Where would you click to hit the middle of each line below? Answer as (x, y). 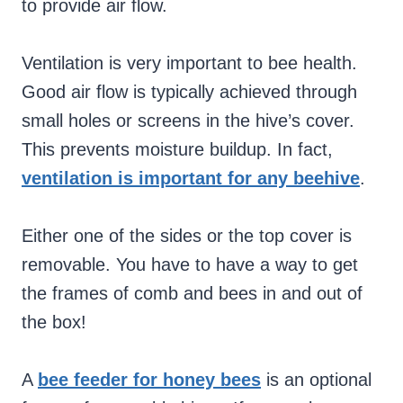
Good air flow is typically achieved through (189, 92)
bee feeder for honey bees (149, 380)
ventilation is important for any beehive (191, 179)
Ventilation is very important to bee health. (189, 63)
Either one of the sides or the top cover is (187, 236)
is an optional (316, 380)
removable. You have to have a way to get (190, 265)
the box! (54, 322)
